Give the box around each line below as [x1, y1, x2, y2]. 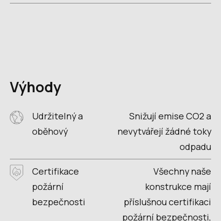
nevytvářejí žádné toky [117, 125, 211, 138]
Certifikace [32, 165, 79, 178]
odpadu [180, 141, 211, 153]
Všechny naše [153, 165, 211, 178]
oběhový [32, 125, 68, 138]
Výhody [10, 77, 61, 97]
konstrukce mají [145, 181, 211, 193]
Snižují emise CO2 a [129, 110, 211, 122]
